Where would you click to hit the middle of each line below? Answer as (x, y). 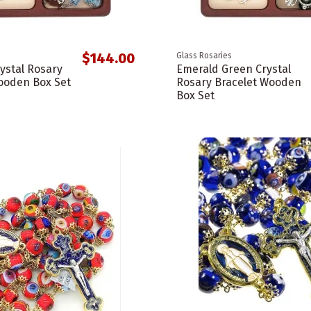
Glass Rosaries (204, 56)
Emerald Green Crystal (233, 69)
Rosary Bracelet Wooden (238, 83)
